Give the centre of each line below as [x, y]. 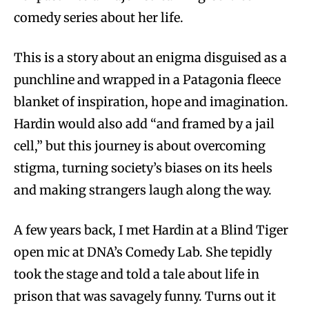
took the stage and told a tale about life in [137, 274]
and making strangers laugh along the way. [143, 190]
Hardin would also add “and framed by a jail [144, 123]
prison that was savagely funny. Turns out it [145, 296]
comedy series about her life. [99, 17]
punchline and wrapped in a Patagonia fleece [147, 79]
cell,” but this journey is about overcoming [140, 146]
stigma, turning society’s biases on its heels [143, 168]
